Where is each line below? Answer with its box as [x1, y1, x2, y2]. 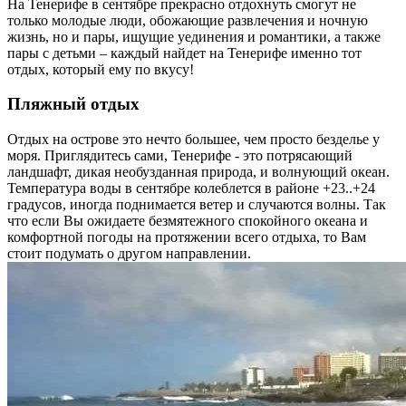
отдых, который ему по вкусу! [7, 61, 194, 77]
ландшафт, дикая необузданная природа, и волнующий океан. [7, 164, 390, 180]
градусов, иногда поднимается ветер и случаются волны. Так [7, 197, 386, 213]
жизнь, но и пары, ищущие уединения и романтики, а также [7, 28, 381, 44]
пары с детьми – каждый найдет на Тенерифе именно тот [7, 44, 362, 61]
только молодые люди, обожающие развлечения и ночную [7, 12, 368, 28]
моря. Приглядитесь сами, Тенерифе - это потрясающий [7, 148, 353, 164]
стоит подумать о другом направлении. [7, 246, 251, 262]
